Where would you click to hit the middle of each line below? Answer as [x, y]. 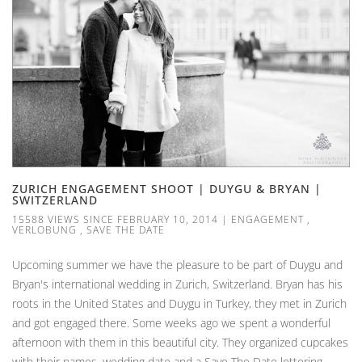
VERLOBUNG [44, 230]
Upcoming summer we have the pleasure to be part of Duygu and [177, 265]
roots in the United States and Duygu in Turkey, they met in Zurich [179, 304]
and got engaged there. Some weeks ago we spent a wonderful [171, 323]
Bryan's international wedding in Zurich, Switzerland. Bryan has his [177, 284]
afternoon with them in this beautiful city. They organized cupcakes [180, 343]
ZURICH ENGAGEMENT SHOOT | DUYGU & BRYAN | [167, 189]
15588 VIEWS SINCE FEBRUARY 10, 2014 [115, 220]
